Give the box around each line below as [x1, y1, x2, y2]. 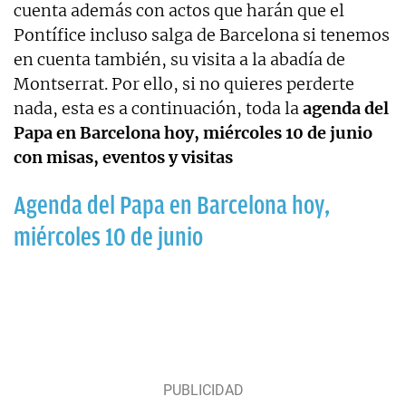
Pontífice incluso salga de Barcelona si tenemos [14, 24, 390, 46]
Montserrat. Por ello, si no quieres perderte [14, 73, 354, 95]
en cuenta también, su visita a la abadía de [14, 49, 345, 71]
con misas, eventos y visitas [14, 147, 233, 169]
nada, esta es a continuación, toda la [14, 98, 299, 120]
